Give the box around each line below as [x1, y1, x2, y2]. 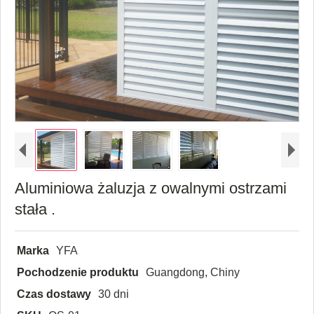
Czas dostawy [17, 287, 91, 300]
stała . [15, 200, 55, 218]
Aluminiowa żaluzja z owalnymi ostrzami [15, 179, 287, 197]
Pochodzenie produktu [17, 266, 139, 278]
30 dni [98, 287, 129, 300]
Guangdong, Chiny [146, 266, 240, 278]
